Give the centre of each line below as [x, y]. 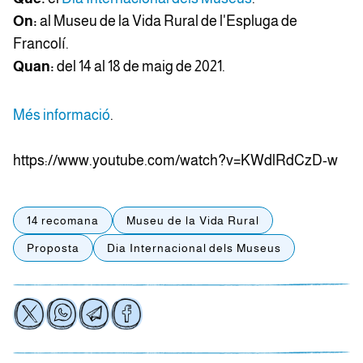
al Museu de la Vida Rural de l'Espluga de [167, 21]
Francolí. [41, 44]
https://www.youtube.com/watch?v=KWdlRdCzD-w [175, 161]
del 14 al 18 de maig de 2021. [140, 67]
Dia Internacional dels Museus [194, 248]
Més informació [62, 115]
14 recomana [63, 221]
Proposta [53, 248]
